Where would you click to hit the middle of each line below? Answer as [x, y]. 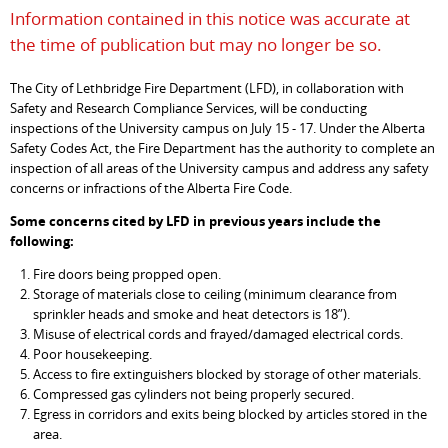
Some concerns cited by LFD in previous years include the [196, 220]
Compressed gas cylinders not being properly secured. [193, 393]
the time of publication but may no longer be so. [196, 45]
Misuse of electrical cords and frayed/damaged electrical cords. [217, 333]
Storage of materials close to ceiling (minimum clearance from [214, 293]
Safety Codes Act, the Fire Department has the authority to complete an [223, 148]
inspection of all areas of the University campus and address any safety [220, 168]
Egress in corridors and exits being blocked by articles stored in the [229, 413]
